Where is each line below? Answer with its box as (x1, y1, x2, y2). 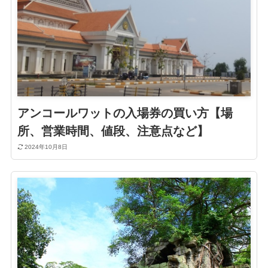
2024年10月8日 (25, 144, 68, 151)
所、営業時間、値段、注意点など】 (17, 124, 209, 138)
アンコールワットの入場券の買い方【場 (17, 106, 233, 120)
